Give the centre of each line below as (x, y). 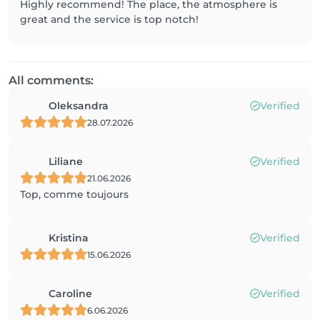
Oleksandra (79, 106)
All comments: (51, 80)
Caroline (70, 294)
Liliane (66, 161)
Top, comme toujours (74, 194)
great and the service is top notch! (109, 19)
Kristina (69, 238)
